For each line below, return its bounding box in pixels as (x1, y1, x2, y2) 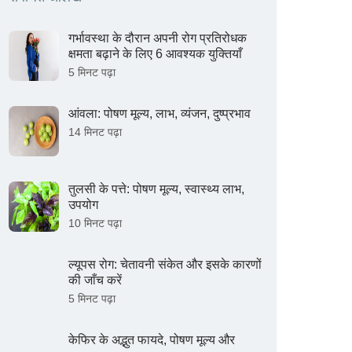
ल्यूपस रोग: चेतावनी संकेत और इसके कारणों (68, 258, 262, 272)
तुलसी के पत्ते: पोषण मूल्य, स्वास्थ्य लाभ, (68, 182, 244, 196)
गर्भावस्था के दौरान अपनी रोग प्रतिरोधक (68, 31, 247, 46)
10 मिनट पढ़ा (68, 217, 122, 230)
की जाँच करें (68, 273, 122, 288)
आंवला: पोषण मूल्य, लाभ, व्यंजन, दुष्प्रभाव (68, 107, 251, 121)
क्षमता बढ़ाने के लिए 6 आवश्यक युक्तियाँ (68, 47, 242, 61)
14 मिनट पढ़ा (68, 126, 122, 139)
